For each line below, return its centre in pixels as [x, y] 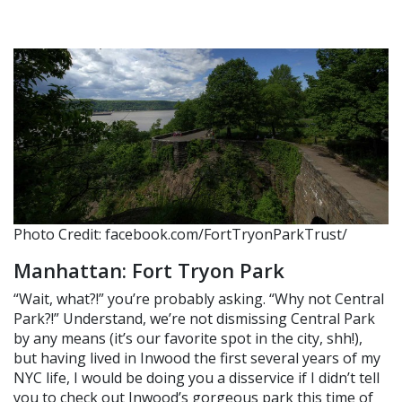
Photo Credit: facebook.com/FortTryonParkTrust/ [180, 234]
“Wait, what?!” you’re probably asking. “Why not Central [199, 298]
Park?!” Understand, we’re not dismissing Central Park [194, 318]
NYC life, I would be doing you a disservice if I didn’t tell [197, 377]
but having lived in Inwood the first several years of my [197, 358]
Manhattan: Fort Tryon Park [149, 270]
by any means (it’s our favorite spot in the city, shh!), [188, 338]
